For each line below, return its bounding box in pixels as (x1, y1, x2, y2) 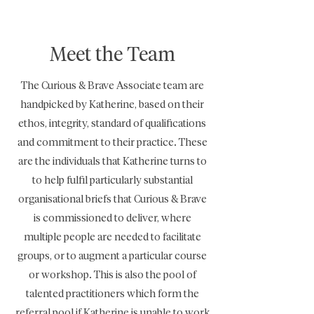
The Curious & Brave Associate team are (20, 81, 204, 91)
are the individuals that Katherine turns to (18, 156, 207, 167)
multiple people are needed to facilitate (23, 232, 201, 243)
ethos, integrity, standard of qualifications (18, 118, 206, 129)
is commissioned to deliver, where (33, 213, 191, 224)
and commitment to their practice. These (17, 137, 207, 148)
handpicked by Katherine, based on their (20, 100, 204, 110)
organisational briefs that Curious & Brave (18, 194, 207, 205)
